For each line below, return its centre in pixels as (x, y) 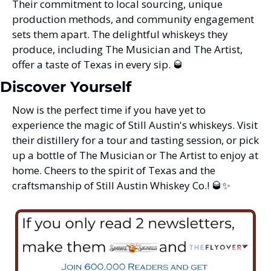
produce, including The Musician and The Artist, (127, 50)
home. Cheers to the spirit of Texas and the (114, 171)
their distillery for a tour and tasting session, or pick (135, 140)
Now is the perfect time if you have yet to (109, 110)
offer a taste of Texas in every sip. (93, 65)
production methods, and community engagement (133, 19)
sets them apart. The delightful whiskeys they (120, 34)
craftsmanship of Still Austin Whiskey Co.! (112, 186)
